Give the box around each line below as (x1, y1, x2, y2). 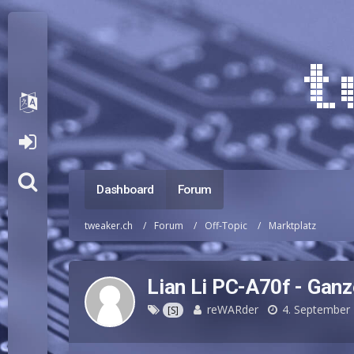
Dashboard (96, 183, 154, 197)
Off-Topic (205, 218, 248, 232)
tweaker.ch (85, 218, 134, 232)
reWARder (207, 302, 259, 317)
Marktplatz (269, 218, 317, 232)
